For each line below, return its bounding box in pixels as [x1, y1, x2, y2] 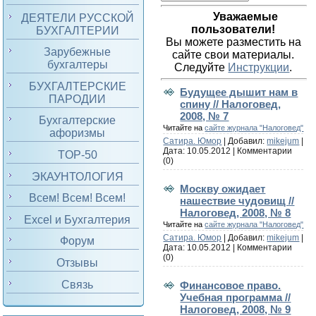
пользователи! [191, 23, 276, 36]
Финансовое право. [180, 279, 281, 291]
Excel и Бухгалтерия [24, 213, 131, 226]
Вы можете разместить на [165, 36, 301, 49]
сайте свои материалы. [172, 49, 295, 61]
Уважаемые [213, 11, 279, 23]
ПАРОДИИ [49, 92, 107, 105]
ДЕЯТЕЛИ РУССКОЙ [20, 11, 134, 24]
